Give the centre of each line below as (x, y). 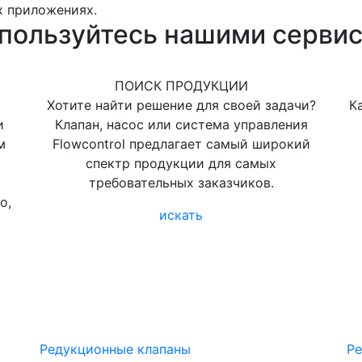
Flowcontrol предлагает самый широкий (181, 144)
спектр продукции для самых (181, 163)
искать (181, 215)
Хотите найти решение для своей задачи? (181, 105)
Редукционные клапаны (115, 349)
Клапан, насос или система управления (181, 124)
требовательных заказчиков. (181, 183)
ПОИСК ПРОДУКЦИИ (181, 86)
